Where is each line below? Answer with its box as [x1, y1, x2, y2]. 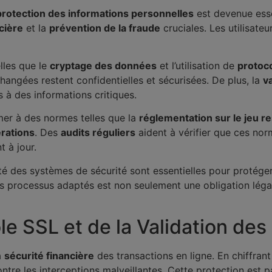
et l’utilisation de [157, 59, 237, 72]
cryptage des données [50, 59, 157, 72]
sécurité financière [4, 250, 94, 262]
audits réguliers [61, 126, 135, 139]
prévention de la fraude [49, 21, 160, 34]
